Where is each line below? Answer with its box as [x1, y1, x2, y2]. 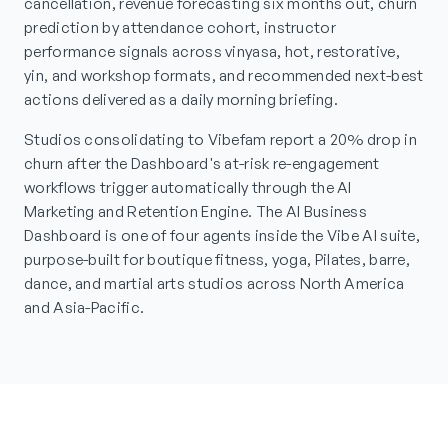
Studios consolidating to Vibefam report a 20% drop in [24, 130, 417, 150]
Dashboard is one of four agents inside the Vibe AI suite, [24, 226, 421, 246]
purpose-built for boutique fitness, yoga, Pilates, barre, [24, 250, 411, 270]
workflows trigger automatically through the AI [24, 178, 352, 198]
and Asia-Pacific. [24, 298, 145, 318]
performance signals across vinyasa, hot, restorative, [24, 42, 400, 62]
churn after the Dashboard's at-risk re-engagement [24, 154, 380, 174]
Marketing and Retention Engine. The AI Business [24, 202, 368, 222]
